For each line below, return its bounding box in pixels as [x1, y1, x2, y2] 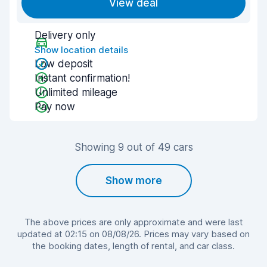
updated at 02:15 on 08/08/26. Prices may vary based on [17, 228, 250, 240]
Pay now [35, 101, 75, 113]
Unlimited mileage [35, 86, 117, 98]
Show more [105, 175, 162, 187]
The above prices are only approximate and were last [24, 216, 243, 228]
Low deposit [35, 58, 93, 70]
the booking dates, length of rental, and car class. [32, 240, 235, 252]
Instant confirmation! [35, 72, 130, 84]
